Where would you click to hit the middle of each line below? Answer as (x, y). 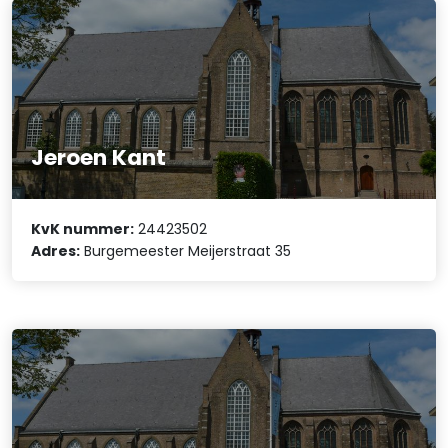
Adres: (56, 251)
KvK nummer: (83, 229)
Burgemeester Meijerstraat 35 (186, 251)
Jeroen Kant (99, 157)
